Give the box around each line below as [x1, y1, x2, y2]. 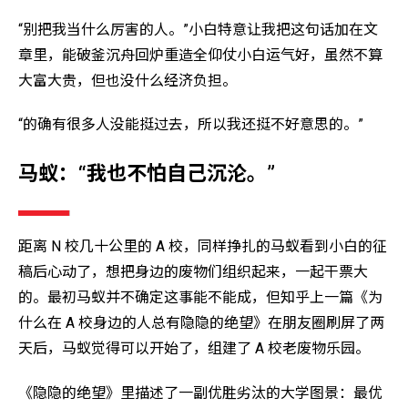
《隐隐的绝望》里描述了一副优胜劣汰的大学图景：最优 [18, 383, 382, 402]
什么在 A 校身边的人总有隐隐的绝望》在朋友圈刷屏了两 [18, 314, 384, 332]
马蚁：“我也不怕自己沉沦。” [18, 162, 275, 186]
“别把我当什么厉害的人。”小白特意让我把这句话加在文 [18, 20, 378, 38]
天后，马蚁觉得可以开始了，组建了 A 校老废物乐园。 [18, 340, 370, 358]
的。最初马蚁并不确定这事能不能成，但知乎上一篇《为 [18, 289, 382, 307]
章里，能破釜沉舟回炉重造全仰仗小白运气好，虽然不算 [18, 46, 382, 64]
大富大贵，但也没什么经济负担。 [18, 71, 237, 89]
